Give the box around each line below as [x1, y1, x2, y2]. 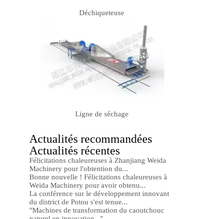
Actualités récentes [29, 144, 120, 157]
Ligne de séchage [75, 110, 129, 118]
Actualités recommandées [29, 132, 152, 146]
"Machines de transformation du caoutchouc [29, 206, 164, 215]
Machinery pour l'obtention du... [29, 165, 128, 173]
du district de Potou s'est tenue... [29, 198, 128, 206]
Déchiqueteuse [79, 8, 124, 17]
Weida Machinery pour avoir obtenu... [29, 181, 146, 190]
